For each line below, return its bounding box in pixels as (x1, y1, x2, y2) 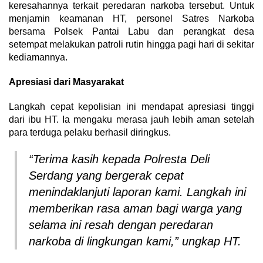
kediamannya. (9, 52, 68, 63)
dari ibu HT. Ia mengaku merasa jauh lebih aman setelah (9, 114, 254, 125)
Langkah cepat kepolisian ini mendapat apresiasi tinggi (9, 102, 254, 112)
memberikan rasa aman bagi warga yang (29, 202, 242, 215)
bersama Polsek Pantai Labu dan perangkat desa (9, 26, 254, 37)
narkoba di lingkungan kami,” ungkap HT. (29, 235, 241, 248)
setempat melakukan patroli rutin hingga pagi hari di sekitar (9, 39, 254, 50)
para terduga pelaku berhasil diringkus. (9, 127, 171, 138)
